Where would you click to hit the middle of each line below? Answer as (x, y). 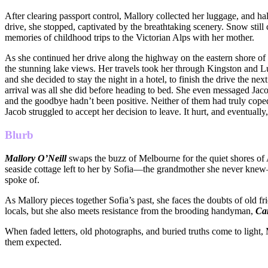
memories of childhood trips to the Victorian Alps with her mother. (130, 38)
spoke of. (22, 179)
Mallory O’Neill (36, 158)
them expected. (33, 242)
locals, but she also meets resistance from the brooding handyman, (130, 211)
